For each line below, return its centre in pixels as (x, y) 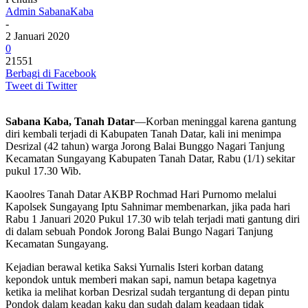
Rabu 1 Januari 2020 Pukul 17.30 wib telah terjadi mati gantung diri (153, 219)
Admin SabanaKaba (49, 11)
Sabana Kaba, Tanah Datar (70, 121)
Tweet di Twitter (41, 85)
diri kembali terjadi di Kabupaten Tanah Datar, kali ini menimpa (143, 133)
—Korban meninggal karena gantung (216, 121)
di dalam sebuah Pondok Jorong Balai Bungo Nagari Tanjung (139, 231)
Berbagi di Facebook (51, 73)
